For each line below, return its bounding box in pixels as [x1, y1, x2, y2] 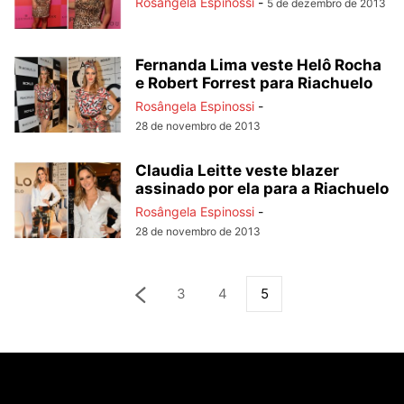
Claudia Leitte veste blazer [135, 161, 339, 179]
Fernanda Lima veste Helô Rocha [135, 56, 381, 74]
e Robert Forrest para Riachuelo [135, 74, 372, 92]
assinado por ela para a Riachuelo [135, 179, 389, 197]
